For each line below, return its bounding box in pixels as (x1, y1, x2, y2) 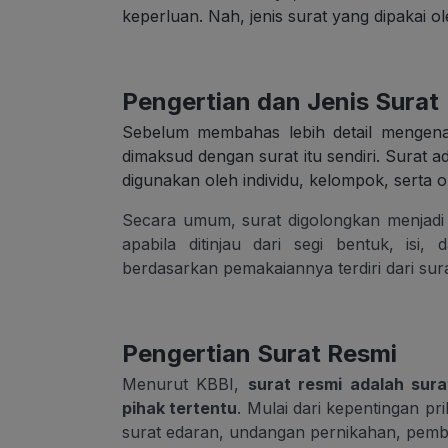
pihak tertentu (122, 398, 238, 419)
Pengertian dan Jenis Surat (122, 87, 439, 117)
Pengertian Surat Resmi (122, 339, 397, 369)
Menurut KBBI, (122, 374, 248, 395)
